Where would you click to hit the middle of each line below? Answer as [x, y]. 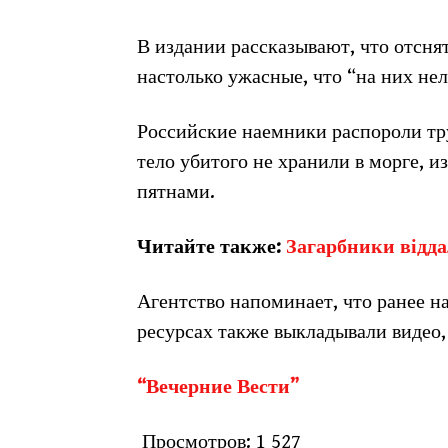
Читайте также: [211, 247]
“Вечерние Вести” [218, 387]
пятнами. [176, 192]
